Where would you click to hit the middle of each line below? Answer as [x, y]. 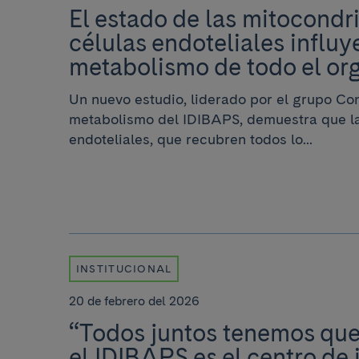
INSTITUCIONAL [124, 269]
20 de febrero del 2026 [134, 301]
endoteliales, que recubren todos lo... [191, 139]
